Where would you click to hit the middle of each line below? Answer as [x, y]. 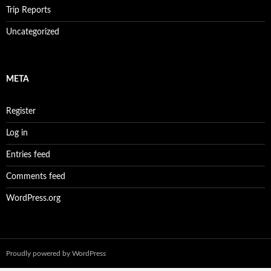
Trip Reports [28, 10]
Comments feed [36, 177]
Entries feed [28, 155]
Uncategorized [33, 32]
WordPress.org [33, 198]
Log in [17, 133]
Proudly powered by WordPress [56, 253]
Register [21, 111]
